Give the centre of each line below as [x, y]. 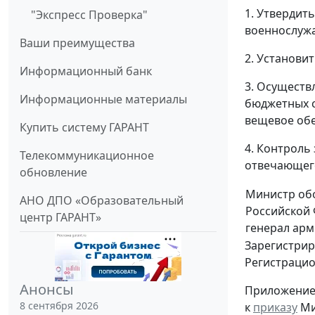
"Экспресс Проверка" [89, 14]
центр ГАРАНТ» [60, 217]
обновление [53, 172]
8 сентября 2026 [59, 305]
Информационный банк [86, 71]
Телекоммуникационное [87, 155]
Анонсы [47, 289]
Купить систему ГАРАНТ [84, 127]
